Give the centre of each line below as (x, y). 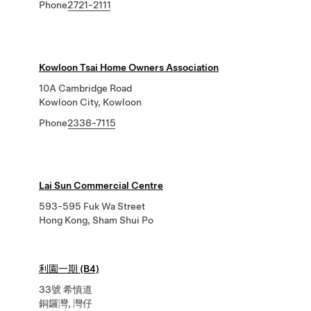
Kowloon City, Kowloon (90, 102)
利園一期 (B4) (69, 269)
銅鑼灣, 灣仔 (66, 303)
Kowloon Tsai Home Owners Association (129, 67)
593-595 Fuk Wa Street (92, 206)
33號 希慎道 (66, 289)
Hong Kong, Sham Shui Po (96, 220)
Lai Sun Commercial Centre (101, 185)
